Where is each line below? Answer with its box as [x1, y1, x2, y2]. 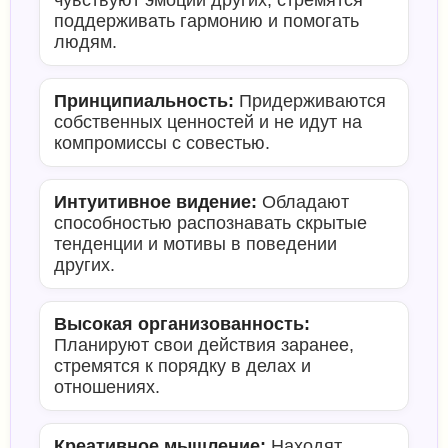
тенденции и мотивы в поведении [54, 234, 337, 254]
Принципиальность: [54, 91, 234, 111]
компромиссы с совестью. [54, 133, 270, 153]
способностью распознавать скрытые [54, 213, 367, 233]
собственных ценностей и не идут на [54, 112, 362, 132]
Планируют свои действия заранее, [54, 335, 354, 355]
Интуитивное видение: [54, 192, 257, 212]
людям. [54, 32, 117, 52]
